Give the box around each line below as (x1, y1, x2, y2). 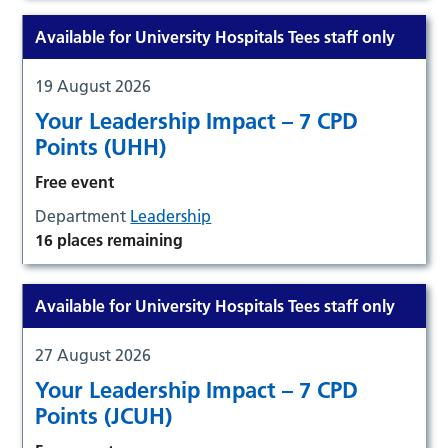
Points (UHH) (35, 132, 167, 161)
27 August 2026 (35, 344, 152, 365)
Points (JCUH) (35, 401, 173, 430)
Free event (35, 171, 115, 192)
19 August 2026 (35, 75, 152, 96)
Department (35, 205, 131, 226)
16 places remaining (35, 229, 184, 250)
